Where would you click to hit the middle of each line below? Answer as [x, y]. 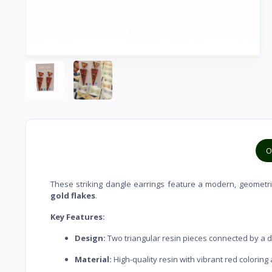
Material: [93, 259]
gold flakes [73, 195]
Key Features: [78, 216]
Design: [90, 238]
